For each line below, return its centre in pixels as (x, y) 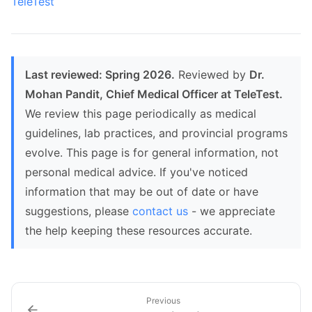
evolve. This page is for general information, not (152, 153)
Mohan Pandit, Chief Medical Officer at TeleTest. (154, 94)
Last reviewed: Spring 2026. (100, 75)
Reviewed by (212, 75)
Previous (163, 301)
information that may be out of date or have (142, 192)
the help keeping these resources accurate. (139, 231)
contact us (160, 211)
